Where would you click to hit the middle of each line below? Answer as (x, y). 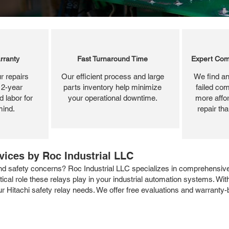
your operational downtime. (112, 98)
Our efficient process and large (112, 76)
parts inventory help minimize (112, 87)
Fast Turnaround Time (112, 59)
